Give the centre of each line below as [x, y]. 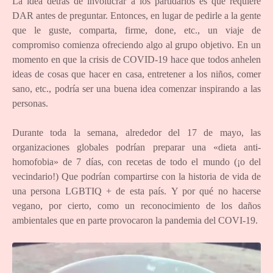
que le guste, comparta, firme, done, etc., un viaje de [136, 30]
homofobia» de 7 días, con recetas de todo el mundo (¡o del [136, 161]
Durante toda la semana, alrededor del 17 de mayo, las [136, 132]
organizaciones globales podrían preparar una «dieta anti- [136, 147]
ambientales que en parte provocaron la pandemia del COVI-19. [135, 220]
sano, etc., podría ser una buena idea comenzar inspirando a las [136, 88]
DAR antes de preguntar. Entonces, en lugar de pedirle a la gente [136, 15]
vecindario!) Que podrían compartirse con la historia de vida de [136, 176]
